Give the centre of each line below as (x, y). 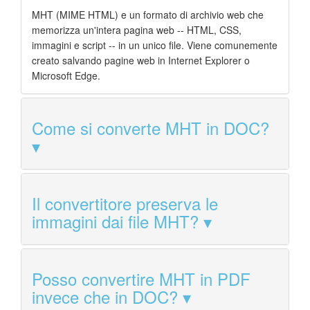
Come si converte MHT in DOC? (151, 128)
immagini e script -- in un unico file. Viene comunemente (155, 45)
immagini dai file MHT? (115, 221)
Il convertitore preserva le (125, 203)
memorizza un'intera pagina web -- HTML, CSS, (137, 30)
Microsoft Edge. (66, 76)
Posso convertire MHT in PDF (141, 279)
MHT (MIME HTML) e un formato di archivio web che (148, 15)
